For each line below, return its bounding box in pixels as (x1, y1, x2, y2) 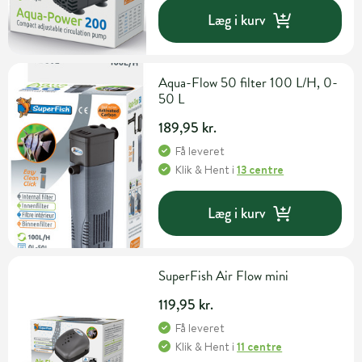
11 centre (237, 339, 283, 356)
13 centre (237, 162, 284, 179)
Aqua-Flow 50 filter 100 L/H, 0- (158, 73, 339, 94)
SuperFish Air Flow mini (158, 266, 289, 287)
